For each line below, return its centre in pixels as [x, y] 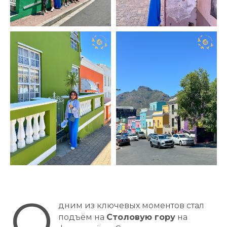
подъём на [82, 217]
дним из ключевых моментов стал [131, 206]
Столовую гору [141, 217]
